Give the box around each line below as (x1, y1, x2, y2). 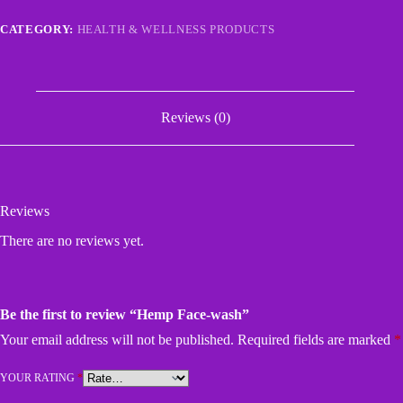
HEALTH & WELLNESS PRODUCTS (76, 22, 275, 36)
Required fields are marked (237, 331, 394, 347)
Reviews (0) (160, 110, 230, 126)
